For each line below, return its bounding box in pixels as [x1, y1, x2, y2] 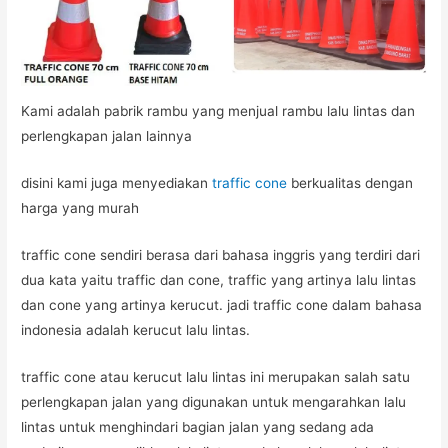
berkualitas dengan [287, 175, 414, 192]
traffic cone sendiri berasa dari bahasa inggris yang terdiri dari [21, 247, 421, 264]
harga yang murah [21, 200, 140, 217]
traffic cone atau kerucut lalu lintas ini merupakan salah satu [21, 368, 411, 385]
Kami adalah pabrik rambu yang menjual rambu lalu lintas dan [21, 103, 416, 120]
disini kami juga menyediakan [21, 175, 213, 192]
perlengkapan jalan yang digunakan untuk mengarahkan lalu [21, 393, 407, 410]
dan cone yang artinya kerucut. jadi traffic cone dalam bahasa [21, 297, 423, 314]
